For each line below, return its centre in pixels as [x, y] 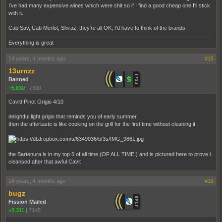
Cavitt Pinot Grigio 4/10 [36, 102]
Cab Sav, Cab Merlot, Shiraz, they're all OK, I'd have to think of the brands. [98, 28]
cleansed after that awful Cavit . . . [49, 162]
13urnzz [22, 71]
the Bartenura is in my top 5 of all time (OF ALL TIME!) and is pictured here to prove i [110, 154]
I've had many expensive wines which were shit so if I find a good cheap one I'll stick [109, 5]
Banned [19, 79]
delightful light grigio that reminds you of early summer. [73, 116]
